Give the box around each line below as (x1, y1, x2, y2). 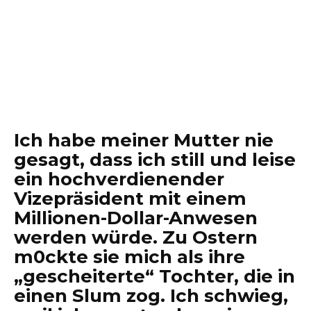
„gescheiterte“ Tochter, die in (14, 265, 295, 287)
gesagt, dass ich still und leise (14, 149, 296, 171)
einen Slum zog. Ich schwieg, (14, 285, 288, 307)
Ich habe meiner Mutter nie (14, 129, 274, 151)
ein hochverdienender (14, 168, 224, 190)
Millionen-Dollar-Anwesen (14, 207, 258, 229)
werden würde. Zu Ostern (14, 226, 258, 249)
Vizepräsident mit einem (14, 187, 246, 210)
